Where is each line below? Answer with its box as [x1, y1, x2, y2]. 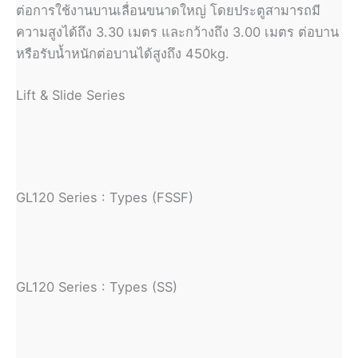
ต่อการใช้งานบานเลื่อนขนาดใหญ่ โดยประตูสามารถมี [16, 2, 320, 18]
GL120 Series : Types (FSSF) [16, 189, 193, 205]
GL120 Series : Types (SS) [16, 278, 177, 295]
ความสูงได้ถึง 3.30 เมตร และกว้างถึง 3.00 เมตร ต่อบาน [16, 23, 339, 40]
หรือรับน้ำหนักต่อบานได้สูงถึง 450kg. [16, 45, 229, 62]
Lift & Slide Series [16, 86, 125, 103]
